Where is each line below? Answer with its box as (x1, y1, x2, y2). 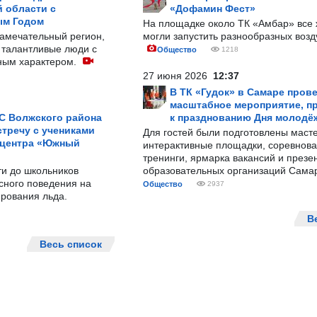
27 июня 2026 (143, 70, 213, 81)
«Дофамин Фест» (170, 3, 255, 14)
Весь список (40, 238, 102, 250)
